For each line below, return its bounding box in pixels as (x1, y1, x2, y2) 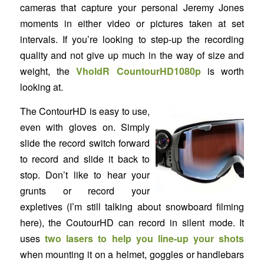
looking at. (19, 80, 63, 94)
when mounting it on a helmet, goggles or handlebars (19, 247, 245, 261)
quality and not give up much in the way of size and (19, 48, 245, 62)
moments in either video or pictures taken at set (19, 16, 245, 31)
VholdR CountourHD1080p (76, 64, 201, 78)
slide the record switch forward (19, 136, 150, 150)
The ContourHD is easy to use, (19, 104, 150, 118)
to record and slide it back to (19, 151, 150, 166)
